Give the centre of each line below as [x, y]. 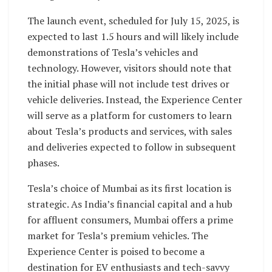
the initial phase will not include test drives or [128, 83]
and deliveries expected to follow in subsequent [132, 147]
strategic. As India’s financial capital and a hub [130, 204]
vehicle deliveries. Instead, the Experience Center [135, 99]
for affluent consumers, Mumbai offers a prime [130, 219]
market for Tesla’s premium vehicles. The [118, 235]
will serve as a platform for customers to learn [130, 115]
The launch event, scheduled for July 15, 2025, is [133, 20]
